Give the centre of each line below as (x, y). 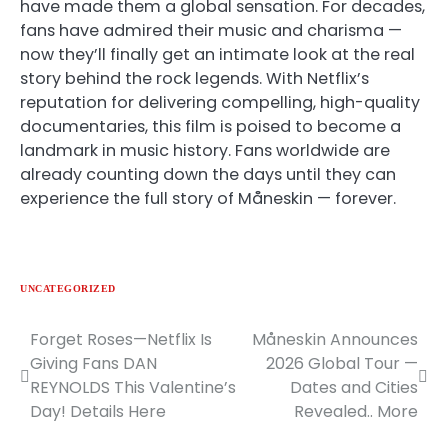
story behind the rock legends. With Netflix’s (194, 78)
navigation (81, 380)
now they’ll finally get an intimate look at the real (217, 54)
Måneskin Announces (335, 339)
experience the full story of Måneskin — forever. (208, 198)
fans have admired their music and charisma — (211, 30)
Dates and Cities (354, 387)
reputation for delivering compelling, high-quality (220, 102)
